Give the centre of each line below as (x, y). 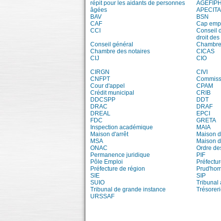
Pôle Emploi (107, 162)
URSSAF (102, 196)
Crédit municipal (112, 93)
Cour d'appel (108, 86)
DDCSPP (103, 100)
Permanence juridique (120, 155)
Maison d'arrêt (109, 134)
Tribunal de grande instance (128, 189)
